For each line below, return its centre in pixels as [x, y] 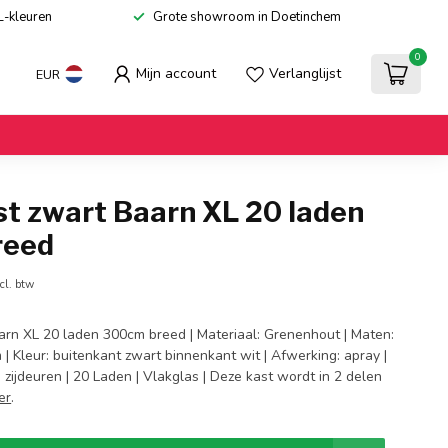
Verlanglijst [305, 73]
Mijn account [176, 73]
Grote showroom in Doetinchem [247, 17]
